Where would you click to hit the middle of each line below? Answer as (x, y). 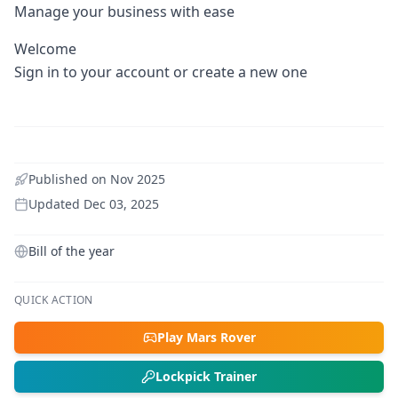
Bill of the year (72, 251)
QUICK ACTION (54, 300)
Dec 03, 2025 (121, 204)
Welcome (45, 49)
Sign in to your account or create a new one (161, 72)
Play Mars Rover (206, 337)
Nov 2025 (138, 179)
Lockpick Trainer (206, 376)
